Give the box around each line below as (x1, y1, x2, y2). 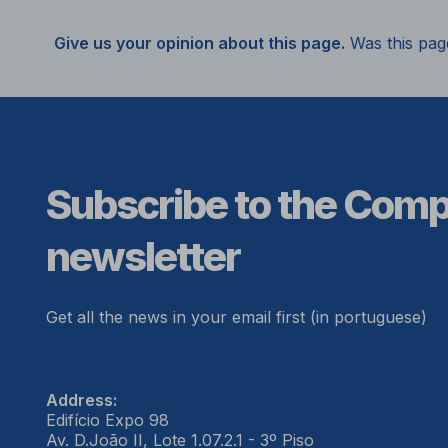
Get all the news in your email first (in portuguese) (45, 307, 427, 328)
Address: (45, 390, 117, 411)
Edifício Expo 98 (45, 410, 169, 431)
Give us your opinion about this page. (53, 33, 345, 54)
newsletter (45, 232, 240, 282)
